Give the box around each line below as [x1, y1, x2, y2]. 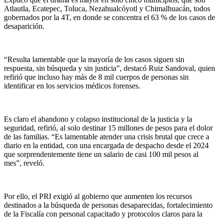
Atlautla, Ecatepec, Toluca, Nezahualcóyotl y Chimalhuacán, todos [4, 4, 210, 13]
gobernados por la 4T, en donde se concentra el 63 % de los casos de [4, 13, 215, 22]
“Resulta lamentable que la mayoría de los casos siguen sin [4, 55, 184, 64]
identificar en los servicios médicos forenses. [4, 81, 140, 90]
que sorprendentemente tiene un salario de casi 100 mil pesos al [4, 150, 198, 158]
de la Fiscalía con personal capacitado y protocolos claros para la [4, 209, 202, 218]
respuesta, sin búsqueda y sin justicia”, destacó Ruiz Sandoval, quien [4, 64, 215, 72]
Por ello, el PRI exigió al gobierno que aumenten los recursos [4, 192, 192, 200]
